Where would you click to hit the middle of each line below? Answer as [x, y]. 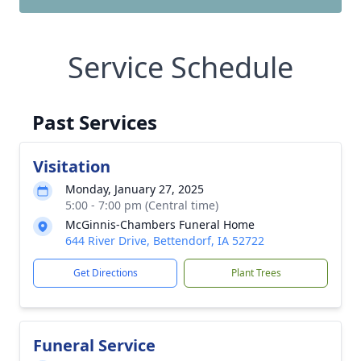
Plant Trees [256, 273]
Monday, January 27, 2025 [135, 189]
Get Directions [105, 273]
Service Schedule [180, 67]
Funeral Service [94, 345]
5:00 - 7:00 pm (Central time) [142, 205]
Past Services [95, 122]
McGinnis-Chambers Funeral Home [160, 224]
